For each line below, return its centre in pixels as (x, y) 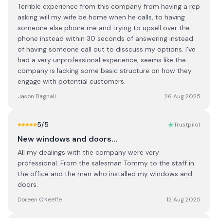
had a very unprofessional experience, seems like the (102, 60)
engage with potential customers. (72, 81)
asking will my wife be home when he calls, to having (101, 17)
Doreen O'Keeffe (40, 200)
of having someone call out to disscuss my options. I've (107, 49)
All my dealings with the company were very (88, 152)
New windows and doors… (67, 139)
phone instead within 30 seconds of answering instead (105, 38)
